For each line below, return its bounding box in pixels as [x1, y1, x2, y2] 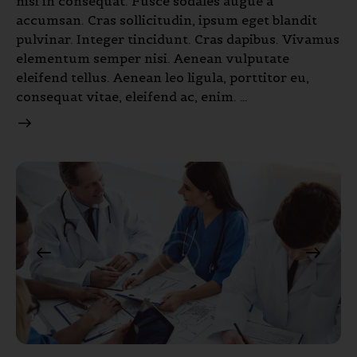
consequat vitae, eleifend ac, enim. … [16, 88, 248, 104]
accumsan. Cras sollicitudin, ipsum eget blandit [16, 11, 317, 28]
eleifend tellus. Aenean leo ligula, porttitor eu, [16, 69, 309, 85]
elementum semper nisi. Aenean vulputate [16, 49, 289, 66]
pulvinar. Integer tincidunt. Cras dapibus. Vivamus [16, 30, 339, 47]
